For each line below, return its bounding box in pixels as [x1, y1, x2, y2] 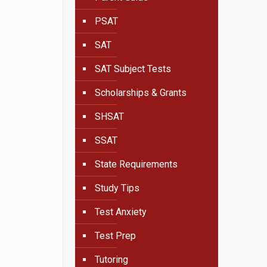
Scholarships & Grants [95, 87, 187, 98]
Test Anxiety [95, 206, 147, 218]
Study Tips [95, 182, 140, 194]
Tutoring [95, 254, 129, 265]
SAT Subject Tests [95, 63, 172, 74]
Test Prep [95, 230, 136, 241]
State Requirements [95, 159, 178, 170]
